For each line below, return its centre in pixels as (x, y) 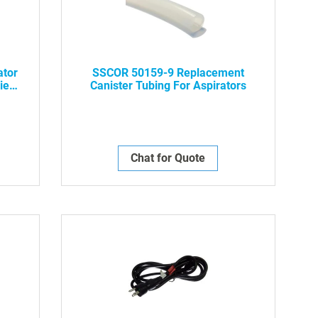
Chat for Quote (168, 158)
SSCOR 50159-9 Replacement (168, 72)
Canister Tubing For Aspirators (168, 85)
